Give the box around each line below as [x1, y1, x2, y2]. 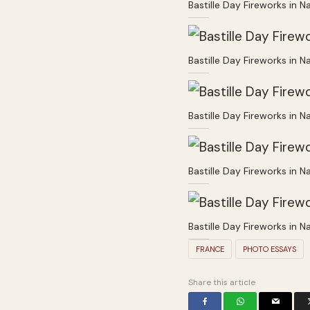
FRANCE [196, 244, 224, 255]
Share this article [188, 277, 255, 289]
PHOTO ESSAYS [243, 244, 296, 255]
